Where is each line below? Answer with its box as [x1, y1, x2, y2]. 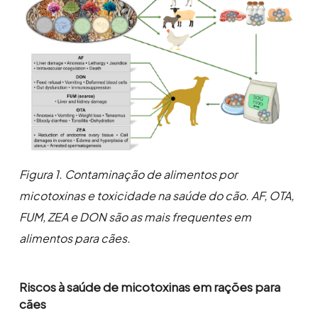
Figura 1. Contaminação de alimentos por [18, 167, 237, 182]
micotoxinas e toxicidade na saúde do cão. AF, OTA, [18, 188, 294, 204]
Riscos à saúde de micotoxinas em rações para [19, 279, 281, 295]
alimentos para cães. [18, 231, 131, 246]
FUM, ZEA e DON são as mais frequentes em [18, 209, 251, 225]
